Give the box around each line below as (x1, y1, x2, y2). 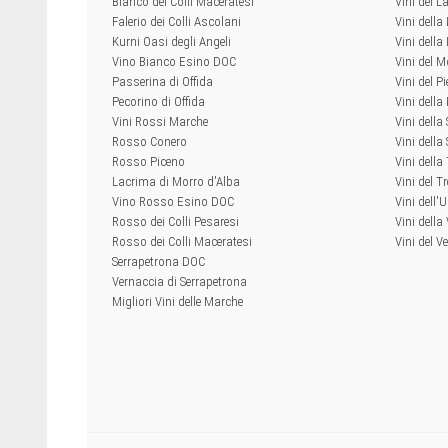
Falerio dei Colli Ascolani (112, 14, 241, 29)
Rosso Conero (112, 134, 187, 149)
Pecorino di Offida (112, 94, 205, 109)
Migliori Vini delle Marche (112, 294, 243, 309)
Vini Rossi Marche (112, 114, 208, 129)
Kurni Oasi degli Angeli (112, 34, 231, 49)
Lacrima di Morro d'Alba (112, 174, 240, 189)
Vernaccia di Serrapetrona (112, 274, 247, 289)
